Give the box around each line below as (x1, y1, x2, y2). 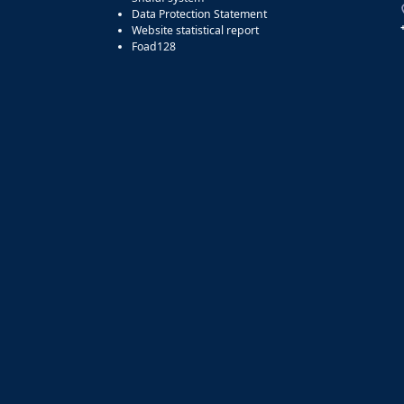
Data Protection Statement (132, 5, 267, 22)
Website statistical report (132, 22, 259, 38)
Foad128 (132, 38, 176, 54)
